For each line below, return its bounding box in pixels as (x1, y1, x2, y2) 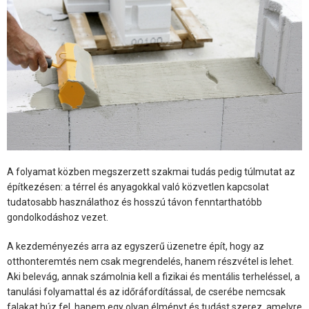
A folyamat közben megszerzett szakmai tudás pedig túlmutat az (7, 166, 295, 178)
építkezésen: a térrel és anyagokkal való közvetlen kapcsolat (7, 181, 269, 193)
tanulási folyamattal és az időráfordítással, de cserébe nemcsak (7, 286, 286, 298)
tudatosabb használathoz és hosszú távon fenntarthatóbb (7, 197, 262, 208)
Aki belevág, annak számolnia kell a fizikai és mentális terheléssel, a (7, 271, 300, 283)
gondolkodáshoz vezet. (7, 212, 108, 223)
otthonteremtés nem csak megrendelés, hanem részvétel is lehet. (7, 256, 294, 268)
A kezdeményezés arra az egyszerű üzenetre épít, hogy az (7, 241, 264, 252)
